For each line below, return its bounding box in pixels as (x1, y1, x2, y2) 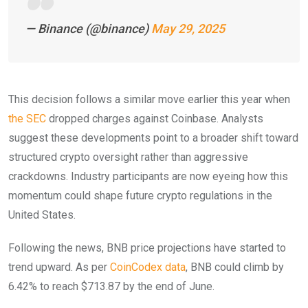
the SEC (8, 111, 46, 125)
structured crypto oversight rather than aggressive (8, 150, 248, 164)
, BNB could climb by (186, 260, 284, 274)
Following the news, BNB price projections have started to (8, 241, 286, 254)
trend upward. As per (8, 260, 110, 274)
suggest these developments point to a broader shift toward (8, 131, 298, 144)
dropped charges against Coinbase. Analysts (46, 111, 263, 125)
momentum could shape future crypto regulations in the (8, 188, 272, 202)
